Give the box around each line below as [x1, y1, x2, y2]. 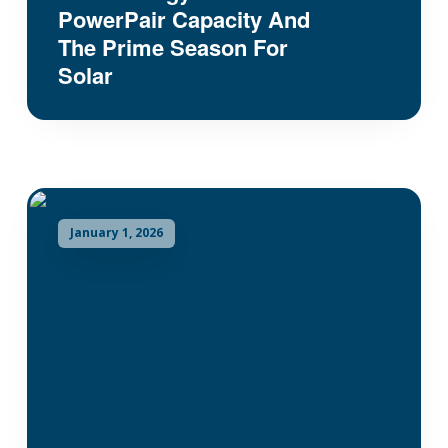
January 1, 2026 [69, 224, 163, 242]
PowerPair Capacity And [57, 2, 310, 35]
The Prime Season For [57, 30, 288, 63]
